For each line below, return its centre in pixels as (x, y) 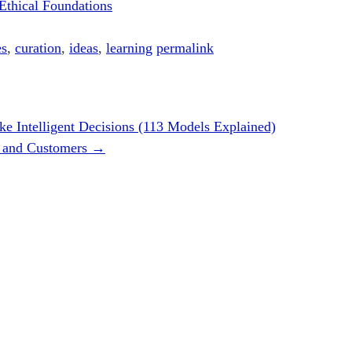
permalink (185, 48)
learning (129, 48)
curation (38, 48)
